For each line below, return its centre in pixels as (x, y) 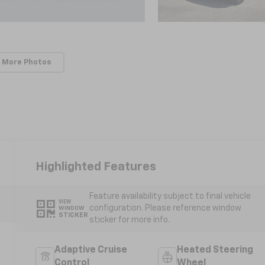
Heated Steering (215, 251)
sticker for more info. (129, 220)
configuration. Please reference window (165, 209)
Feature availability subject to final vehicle (170, 197)
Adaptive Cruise (91, 251)
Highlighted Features (96, 167)
